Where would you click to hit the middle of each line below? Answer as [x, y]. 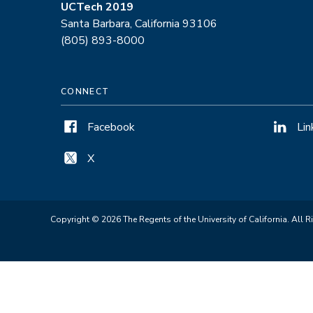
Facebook [111, 127]
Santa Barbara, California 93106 [139, 23]
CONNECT [85, 91]
